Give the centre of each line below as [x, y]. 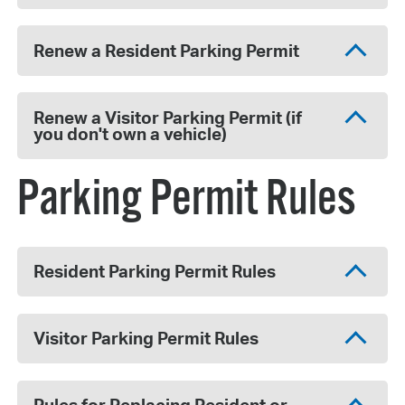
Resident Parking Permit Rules [155, 272]
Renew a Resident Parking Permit [167, 51]
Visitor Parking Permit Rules [146, 339]
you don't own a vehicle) [131, 134]
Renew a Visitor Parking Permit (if [168, 118]
